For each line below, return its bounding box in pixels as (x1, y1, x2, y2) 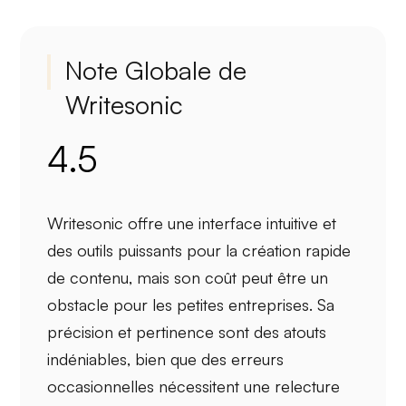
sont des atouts (214, 321, 327, 342)
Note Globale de (65, 53, 247, 86)
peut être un (237, 266, 329, 287)
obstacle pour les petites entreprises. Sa (47, 294, 335, 314)
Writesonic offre (47, 212, 169, 233)
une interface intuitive (168, 212, 319, 233)
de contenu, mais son (47, 266, 206, 287)
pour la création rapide (182, 239, 352, 260)
